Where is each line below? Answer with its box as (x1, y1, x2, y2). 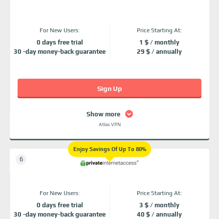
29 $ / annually (137, 48, 182, 55)
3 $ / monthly (139, 201, 179, 209)
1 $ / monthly (139, 39, 179, 46)
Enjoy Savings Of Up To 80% (73, 146, 146, 152)
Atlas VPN (98, 122, 121, 127)
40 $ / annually (137, 211, 182, 218)
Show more (86, 110, 120, 118)
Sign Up (97, 85, 122, 92)
